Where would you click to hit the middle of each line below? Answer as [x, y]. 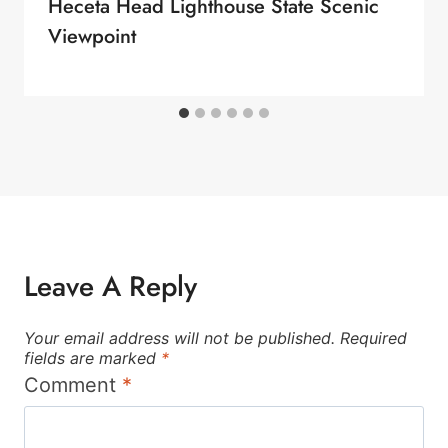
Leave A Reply [110, 287]
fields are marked [92, 358]
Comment [73, 385]
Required [373, 338]
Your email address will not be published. [179, 338]
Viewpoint [92, 37]
